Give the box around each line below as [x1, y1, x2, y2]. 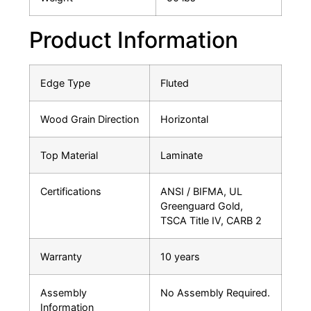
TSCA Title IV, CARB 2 [160, 215, 262, 227]
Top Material [40, 149, 98, 162]
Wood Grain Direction [40, 113, 139, 126]
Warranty [40, 251, 82, 263]
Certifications [40, 185, 101, 198]
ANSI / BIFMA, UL [160, 185, 242, 198]
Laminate [160, 149, 203, 162]
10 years [160, 251, 200, 263]
